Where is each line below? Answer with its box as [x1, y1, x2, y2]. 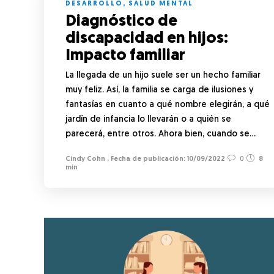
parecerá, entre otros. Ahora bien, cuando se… [65, 129, 256, 139]
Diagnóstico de [65, 13, 177, 30]
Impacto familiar [65, 47, 188, 64]
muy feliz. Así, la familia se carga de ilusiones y [65, 85, 253, 95]
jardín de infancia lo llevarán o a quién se [65, 114, 231, 124]
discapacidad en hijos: [65, 30, 228, 47]
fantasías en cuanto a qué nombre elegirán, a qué [65, 100, 270, 109]
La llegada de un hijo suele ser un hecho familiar [65, 70, 261, 80]
